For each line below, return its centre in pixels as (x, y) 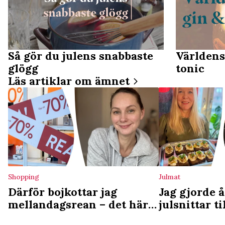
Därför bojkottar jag (63, 192)
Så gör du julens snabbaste (81, 56)
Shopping (24, 177)
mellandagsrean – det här (78, 204)
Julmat (170, 177)
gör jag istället (48, 217)
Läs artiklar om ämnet (69, 81)
